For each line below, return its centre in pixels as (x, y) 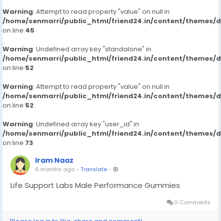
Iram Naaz (54, 160)
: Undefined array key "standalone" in (92, 49)
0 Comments (192, 202)
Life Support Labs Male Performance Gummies (95, 185)
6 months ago (55, 169)
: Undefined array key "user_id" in (86, 124)
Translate (94, 169)
